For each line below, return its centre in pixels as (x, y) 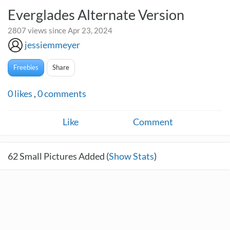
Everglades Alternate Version (96, 15)
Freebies (26, 67)
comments (64, 93)
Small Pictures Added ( (63, 156)
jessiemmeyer (52, 45)
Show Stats (131, 156)
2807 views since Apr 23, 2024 (60, 30)
